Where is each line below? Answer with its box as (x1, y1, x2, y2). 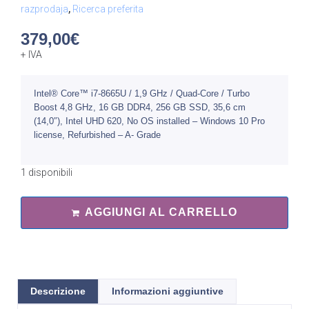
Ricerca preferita (72, 3, 143, 15)
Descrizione (30, 286, 86, 297)
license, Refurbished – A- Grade (34, 130, 161, 141)
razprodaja (21, 3, 68, 15)
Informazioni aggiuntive (112, 286, 223, 297)
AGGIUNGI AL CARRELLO (85, 206, 237, 219)
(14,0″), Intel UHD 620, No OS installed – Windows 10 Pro (34, 116, 265, 127)
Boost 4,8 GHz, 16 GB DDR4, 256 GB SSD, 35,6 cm (34, 102, 246, 113)
